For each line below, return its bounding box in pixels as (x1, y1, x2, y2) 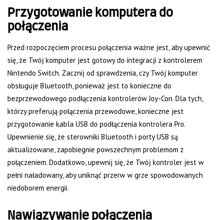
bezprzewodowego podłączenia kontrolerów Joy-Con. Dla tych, (7, 94, 203, 104)
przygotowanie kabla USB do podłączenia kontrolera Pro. (7, 119, 185, 129)
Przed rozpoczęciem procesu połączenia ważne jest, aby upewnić (7, 43, 210, 53)
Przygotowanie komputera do (7, 7, 173, 20)
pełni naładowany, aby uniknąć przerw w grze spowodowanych (7, 170, 203, 180)
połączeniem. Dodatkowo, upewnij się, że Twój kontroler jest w (7, 158, 204, 167)
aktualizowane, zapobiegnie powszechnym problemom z (7, 145, 184, 155)
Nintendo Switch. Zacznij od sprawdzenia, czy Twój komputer (7, 68, 198, 78)
